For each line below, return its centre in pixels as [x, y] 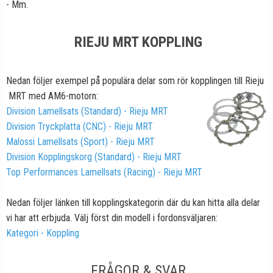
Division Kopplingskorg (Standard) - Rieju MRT [94, 157]
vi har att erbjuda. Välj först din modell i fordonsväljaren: [112, 218]
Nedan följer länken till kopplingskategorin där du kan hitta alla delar [133, 203]
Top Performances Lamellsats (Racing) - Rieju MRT [104, 172]
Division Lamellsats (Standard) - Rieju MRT [87, 112]
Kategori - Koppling [43, 233]
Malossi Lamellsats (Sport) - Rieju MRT [80, 142]
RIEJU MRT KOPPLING [138, 42]
